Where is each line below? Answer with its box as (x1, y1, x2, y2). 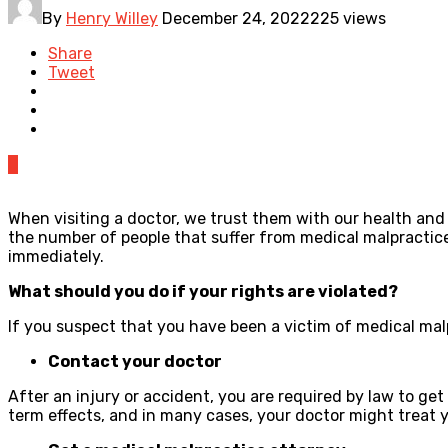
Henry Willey (66, 8, 158, 28)
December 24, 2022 (162, 8, 310, 28)
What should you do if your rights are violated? (8, 281, 401, 301)
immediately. (8, 246, 108, 266)
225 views (310, 8, 386, 28)
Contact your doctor (48, 351, 225, 371)
